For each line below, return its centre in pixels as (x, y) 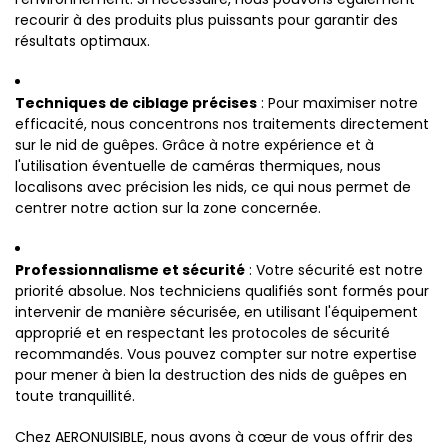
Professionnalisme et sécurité (130, 270)
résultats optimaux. (82, 41)
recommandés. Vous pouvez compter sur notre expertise (216, 354)
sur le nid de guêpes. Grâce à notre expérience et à (194, 145)
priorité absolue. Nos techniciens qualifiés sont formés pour (222, 291)
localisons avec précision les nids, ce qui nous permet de (213, 187)
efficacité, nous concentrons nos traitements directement (222, 124)
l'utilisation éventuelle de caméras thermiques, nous (198, 166)
